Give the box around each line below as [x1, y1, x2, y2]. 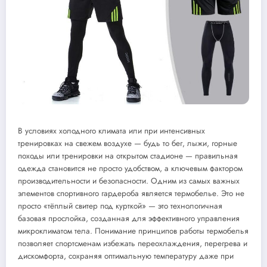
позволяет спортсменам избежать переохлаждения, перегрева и [18, 237, 247, 249]
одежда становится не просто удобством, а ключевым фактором [18, 162, 243, 174]
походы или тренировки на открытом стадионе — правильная [18, 150, 238, 162]
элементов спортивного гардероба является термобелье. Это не [18, 187, 244, 199]
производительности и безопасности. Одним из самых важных [18, 175, 240, 187]
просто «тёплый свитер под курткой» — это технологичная [18, 200, 222, 212]
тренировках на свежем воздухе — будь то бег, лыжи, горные [18, 137, 237, 149]
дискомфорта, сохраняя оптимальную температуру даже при [18, 250, 234, 262]
